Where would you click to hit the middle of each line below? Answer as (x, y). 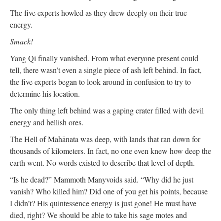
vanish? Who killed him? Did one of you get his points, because (109, 191)
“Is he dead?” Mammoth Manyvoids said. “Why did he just (102, 179)
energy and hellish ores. (47, 122)
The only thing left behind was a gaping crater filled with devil (107, 110)
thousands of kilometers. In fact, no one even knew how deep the (110, 151)
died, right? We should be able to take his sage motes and (98, 215)
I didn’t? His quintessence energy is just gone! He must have (103, 203)
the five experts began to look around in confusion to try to (100, 82)
